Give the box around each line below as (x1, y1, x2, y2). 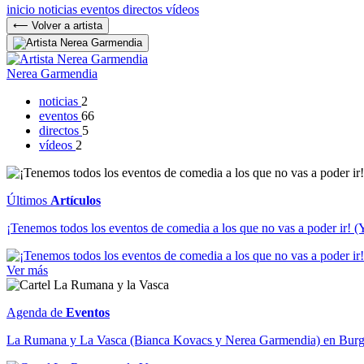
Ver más (6, 262, 48, 277)
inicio (6, 2, 38, 16)
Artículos (50, 193, 101, 207)
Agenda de (6, 305, 66, 319)
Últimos (6, 193, 50, 207)
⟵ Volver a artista (13, 19, 102, 32)
